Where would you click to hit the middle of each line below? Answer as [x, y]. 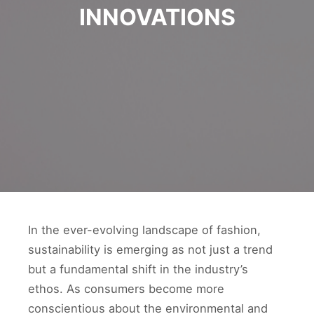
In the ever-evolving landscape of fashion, [144, 230]
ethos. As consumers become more [126, 289]
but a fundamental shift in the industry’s [138, 269]
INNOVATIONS [157, 17]
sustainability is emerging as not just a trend [150, 250]
